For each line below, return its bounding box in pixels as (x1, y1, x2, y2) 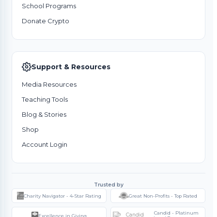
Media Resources (22, 80, 77, 89)
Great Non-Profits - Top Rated (128, 193, 197, 199)
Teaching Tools (22, 95, 68, 104)
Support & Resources (31, 62, 110, 72)
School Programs (22, 2, 76, 10)
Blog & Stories (22, 110, 66, 119)
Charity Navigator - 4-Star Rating (24, 193, 102, 199)
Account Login (22, 140, 67, 149)
